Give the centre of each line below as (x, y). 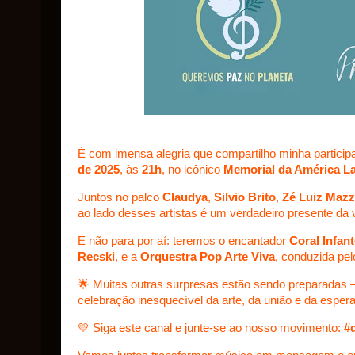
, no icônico (193, 170)
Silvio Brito (245, 198)
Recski (96, 257)
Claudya (185, 198)
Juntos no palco (120, 198)
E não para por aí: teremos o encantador (183, 241)
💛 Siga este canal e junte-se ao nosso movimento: (211, 328)
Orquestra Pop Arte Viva (208, 257)
